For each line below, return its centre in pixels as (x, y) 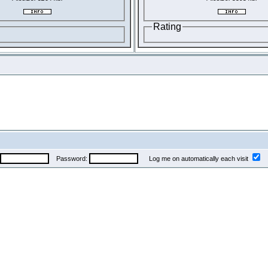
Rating (167, 27)
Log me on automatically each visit (194, 159)
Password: (69, 159)
